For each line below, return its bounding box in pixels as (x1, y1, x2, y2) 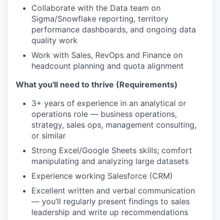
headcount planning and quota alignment (31, 61, 184, 71)
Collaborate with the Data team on (31, 3, 161, 13)
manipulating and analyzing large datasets (31, 156, 189, 166)
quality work (31, 35, 78, 45)
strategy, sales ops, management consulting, (31, 120, 196, 130)
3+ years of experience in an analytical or (31, 98, 186, 108)
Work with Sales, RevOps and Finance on (31, 50, 183, 60)
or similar (31, 131, 66, 140)
